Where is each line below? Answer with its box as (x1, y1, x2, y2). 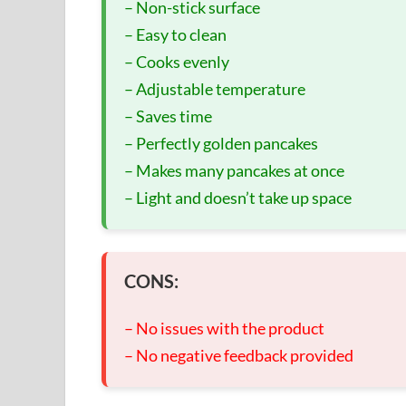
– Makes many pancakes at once (124, 160, 344, 180)
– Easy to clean (124, 24, 227, 44)
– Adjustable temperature (124, 79, 305, 99)
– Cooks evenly (124, 52, 229, 72)
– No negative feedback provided (124, 345, 353, 365)
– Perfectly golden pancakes (124, 133, 318, 153)
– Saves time (124, 106, 212, 126)
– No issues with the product (124, 318, 324, 338)
